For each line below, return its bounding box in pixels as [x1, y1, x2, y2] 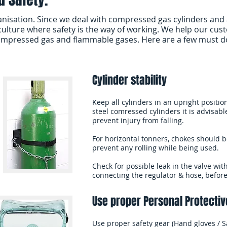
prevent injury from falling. [92, 116, 184, 125]
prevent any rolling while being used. [92, 143, 219, 153]
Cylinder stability [92, 72, 167, 88]
